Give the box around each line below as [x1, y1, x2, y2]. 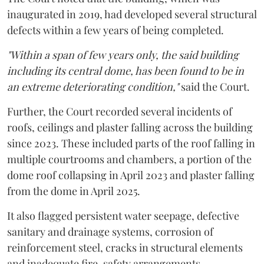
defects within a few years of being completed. [7, 23, 224, 37]
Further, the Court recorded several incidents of [7, 104, 232, 118]
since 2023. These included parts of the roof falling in [7, 136, 255, 150]
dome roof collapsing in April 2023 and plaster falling [7, 168, 255, 182]
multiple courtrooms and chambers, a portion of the [7, 152, 252, 166]
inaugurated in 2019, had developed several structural [7, 7, 257, 21]
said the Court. [179, 80, 250, 94]
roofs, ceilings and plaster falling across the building [7, 120, 253, 134]
